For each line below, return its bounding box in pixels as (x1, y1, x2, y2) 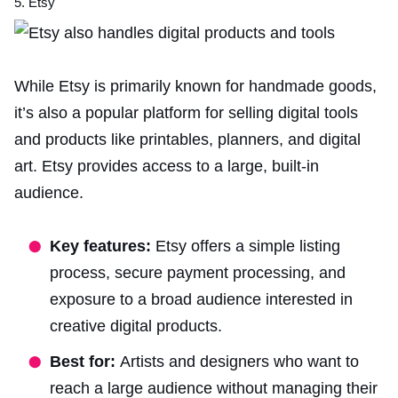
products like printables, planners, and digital (41, 131, 361, 149)
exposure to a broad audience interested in (50, 291, 353, 309)
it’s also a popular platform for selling (14, 104, 274, 123)
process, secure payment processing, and (50, 264, 346, 283)
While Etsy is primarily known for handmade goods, (14, 77, 377, 96)
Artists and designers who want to (120, 353, 359, 371)
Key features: (50, 237, 155, 256)
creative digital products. (50, 317, 222, 336)
